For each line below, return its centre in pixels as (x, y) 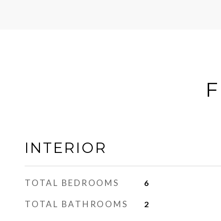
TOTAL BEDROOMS (72, 183)
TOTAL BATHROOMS (76, 204)
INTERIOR (66, 148)
